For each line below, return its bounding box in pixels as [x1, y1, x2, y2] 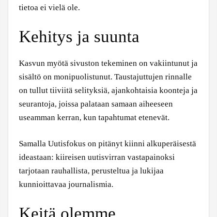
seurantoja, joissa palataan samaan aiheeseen [19, 99, 173, 108]
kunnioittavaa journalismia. [19, 179, 113, 189]
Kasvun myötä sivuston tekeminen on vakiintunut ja [19, 59, 198, 68]
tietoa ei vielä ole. [19, 2, 80, 12]
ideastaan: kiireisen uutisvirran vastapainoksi [19, 152, 175, 162]
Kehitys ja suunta [19, 27, 139, 46]
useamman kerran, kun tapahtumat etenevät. [19, 113, 170, 122]
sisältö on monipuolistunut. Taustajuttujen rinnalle [19, 72, 192, 81]
